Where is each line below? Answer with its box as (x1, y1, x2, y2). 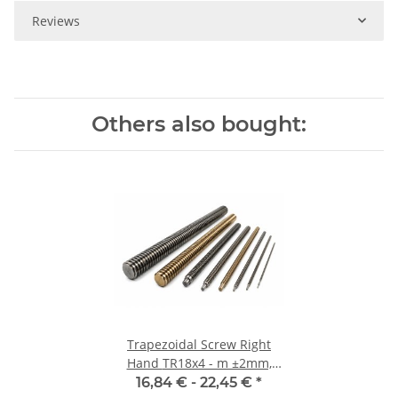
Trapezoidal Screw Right (127, 335, 271, 353)
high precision (156, 372, 242, 390)
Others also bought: (92, 110, 306, 137)
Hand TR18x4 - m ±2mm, (126, 354, 163, 371)
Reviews (32, 12, 80, 29)
